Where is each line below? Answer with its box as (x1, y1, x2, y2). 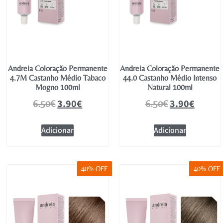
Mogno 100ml (35, 83, 80, 93)
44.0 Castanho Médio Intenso (123, 73, 217, 83)
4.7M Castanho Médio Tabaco (9, 73, 106, 83)
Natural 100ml (147, 83, 193, 93)
